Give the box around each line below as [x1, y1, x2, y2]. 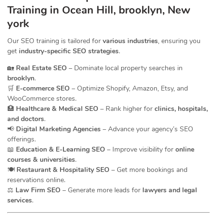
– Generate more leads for [61, 186, 142, 195]
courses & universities [7, 155, 75, 165]
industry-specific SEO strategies [19, 46, 119, 56]
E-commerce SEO [16, 84, 70, 93]
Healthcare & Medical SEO [16, 104, 98, 114]
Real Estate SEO [16, 63, 67, 73]
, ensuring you [158, 36, 201, 46]
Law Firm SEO [15, 186, 61, 195]
